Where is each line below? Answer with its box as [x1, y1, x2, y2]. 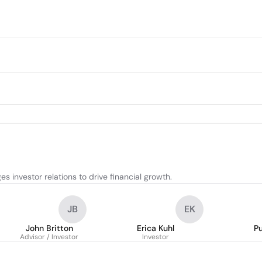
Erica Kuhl [137, 223, 174, 233]
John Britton [25, 223, 73, 233]
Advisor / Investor [20, 232, 78, 242]
